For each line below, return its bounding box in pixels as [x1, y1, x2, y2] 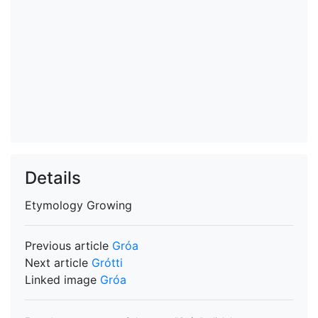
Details [25, 168, 81, 188]
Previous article [25, 238, 112, 253]
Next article [25, 256, 92, 270]
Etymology [25, 198, 87, 212]
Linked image [25, 273, 100, 287]
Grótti [92, 256, 123, 270]
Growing [87, 198, 132, 212]
